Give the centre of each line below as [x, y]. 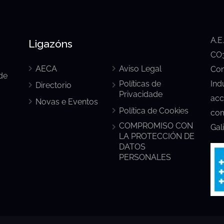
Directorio [54, 85]
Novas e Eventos [67, 102]
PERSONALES [145, 157]
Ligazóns [51, 44]
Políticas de [140, 84]
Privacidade [140, 94]
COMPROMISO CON [156, 126]
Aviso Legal [140, 69]
